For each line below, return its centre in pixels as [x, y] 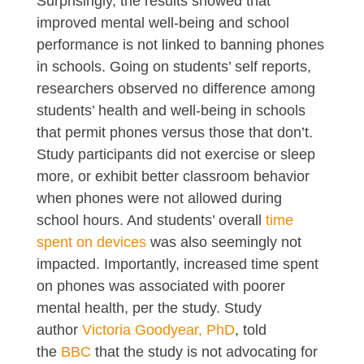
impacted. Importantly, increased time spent [177, 264]
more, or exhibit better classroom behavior [173, 176]
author [59, 329]
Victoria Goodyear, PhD [158, 329]
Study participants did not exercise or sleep [175, 154]
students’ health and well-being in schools [171, 110]
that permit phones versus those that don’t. [174, 132]
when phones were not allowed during [159, 198]
